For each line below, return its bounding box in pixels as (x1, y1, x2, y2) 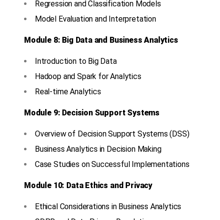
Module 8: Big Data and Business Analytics (24, 35, 178, 45)
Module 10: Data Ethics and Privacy (24, 181, 153, 191)
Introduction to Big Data (35, 56, 117, 66)
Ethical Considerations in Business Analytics (35, 202, 182, 212)
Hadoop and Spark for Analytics (35, 72, 141, 82)
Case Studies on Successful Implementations (35, 160, 190, 169)
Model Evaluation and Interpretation (35, 14, 156, 24)
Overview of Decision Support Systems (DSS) (35, 129, 190, 139)
